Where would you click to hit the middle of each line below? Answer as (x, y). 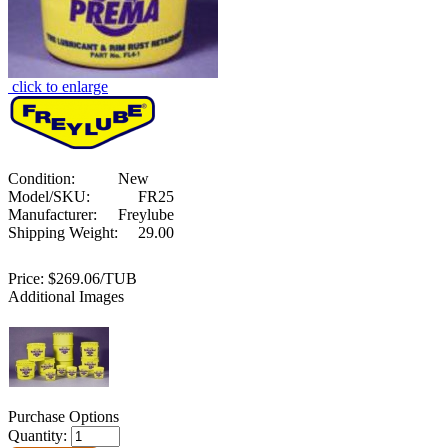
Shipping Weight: (63, 232)
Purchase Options (63, 416)
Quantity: (39, 435)
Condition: (41, 178)
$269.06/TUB (90, 278)
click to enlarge (60, 86)
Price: (26, 278)
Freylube (146, 214)
